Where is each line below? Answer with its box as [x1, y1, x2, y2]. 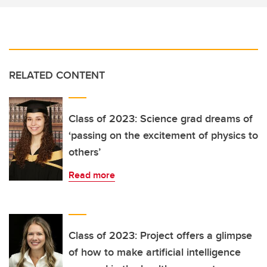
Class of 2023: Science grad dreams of [69, 110, 253, 126]
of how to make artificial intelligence [69, 244, 241, 260]
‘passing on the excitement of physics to [69, 127, 258, 143]
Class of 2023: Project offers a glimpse [69, 227, 252, 243]
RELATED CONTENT [9, 67, 105, 83]
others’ [69, 144, 101, 160]
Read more [69, 167, 115, 182]
